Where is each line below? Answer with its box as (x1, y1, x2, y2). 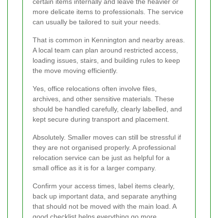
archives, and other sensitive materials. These (33, 94, 174, 103)
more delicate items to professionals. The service (33, 7, 183, 16)
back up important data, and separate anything (33, 192, 177, 200)
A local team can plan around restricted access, (33, 46, 178, 54)
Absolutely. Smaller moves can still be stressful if (33, 133, 181, 141)
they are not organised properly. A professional (33, 143, 176, 151)
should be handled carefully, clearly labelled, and (33, 105, 182, 113)
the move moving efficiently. (33, 66, 118, 74)
